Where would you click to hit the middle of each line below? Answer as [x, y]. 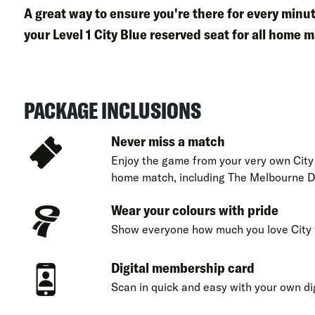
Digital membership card [182, 267]
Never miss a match [168, 141]
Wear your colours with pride [194, 210]
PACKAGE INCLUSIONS [112, 110]
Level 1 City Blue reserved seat [141, 34]
